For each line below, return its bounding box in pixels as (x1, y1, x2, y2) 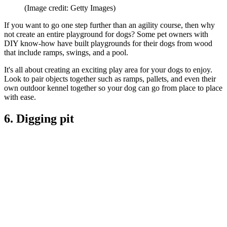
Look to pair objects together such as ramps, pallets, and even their (4, 74, 216, 83)
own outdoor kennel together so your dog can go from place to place (4, 83, 222, 92)
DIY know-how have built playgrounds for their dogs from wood (4, 39, 212, 48)
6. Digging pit (4, 111, 74, 125)
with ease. (4, 92, 36, 101)
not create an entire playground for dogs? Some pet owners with (4, 29, 208, 39)
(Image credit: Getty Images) (24, 3, 116, 12)
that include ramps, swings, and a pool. (4, 48, 130, 57)
